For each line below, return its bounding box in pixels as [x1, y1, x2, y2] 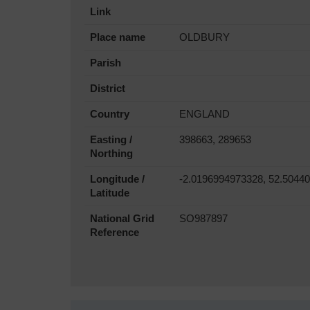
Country [90, 108, 129, 120]
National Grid [90, 212, 154, 224]
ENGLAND [179, 108, 230, 120]
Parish [90, 57, 121, 69]
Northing [90, 147, 133, 159]
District [90, 82, 125, 94]
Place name [90, 31, 145, 43]
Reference [90, 226, 139, 238]
